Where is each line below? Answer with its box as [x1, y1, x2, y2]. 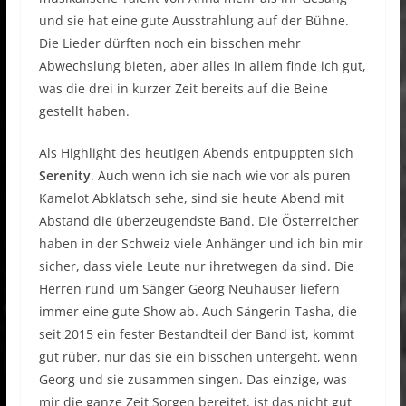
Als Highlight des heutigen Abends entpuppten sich [38, 144, 353, 162]
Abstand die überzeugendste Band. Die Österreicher [38, 212, 359, 230]
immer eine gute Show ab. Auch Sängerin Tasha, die [38, 303, 357, 321]
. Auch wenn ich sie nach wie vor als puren [90, 167, 351, 185]
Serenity [38, 167, 91, 185]
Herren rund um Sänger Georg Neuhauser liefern [38, 280, 340, 298]
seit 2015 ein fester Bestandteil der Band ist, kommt [38, 325, 354, 343]
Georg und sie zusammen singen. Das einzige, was [38, 371, 347, 389]
